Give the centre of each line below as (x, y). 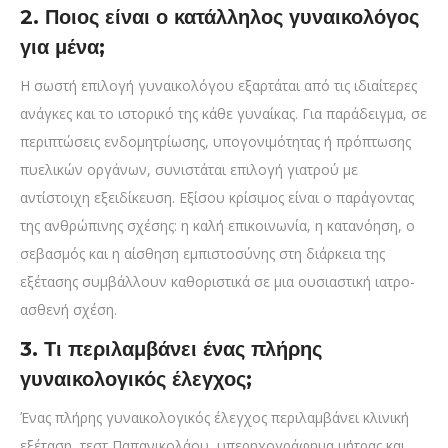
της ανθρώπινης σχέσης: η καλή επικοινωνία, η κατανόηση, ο (217, 226)
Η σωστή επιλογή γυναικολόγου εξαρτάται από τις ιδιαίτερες (218, 86)
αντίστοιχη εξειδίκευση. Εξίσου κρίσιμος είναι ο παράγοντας (217, 198)
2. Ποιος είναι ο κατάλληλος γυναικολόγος (219, 17)
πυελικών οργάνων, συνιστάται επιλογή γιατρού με (189, 170)
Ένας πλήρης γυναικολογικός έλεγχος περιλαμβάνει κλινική (214, 418)
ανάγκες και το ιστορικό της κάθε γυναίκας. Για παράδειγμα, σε (223, 114)
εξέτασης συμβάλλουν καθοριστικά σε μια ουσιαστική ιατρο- (217, 282)
